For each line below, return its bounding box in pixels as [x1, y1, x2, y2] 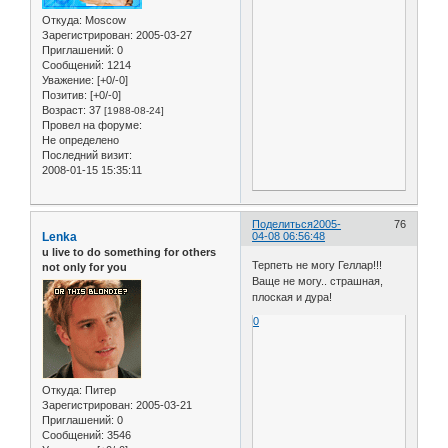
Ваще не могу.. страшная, [252, 275, 384, 288]
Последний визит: [42, 149, 132, 162]
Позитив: [42, 89, 87, 102]
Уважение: [42, 74, 94, 87]
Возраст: [42, 104, 86, 117]
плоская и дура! [252, 291, 333, 304]
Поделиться [252, 217, 314, 230]
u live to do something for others [42, 245, 216, 258]
